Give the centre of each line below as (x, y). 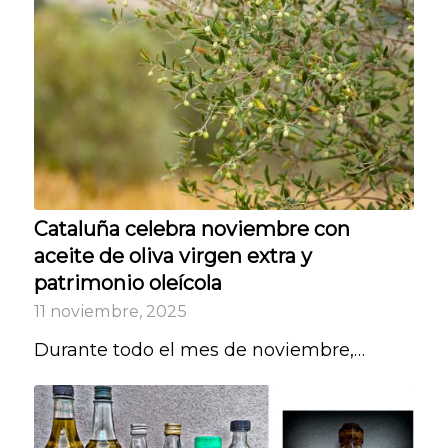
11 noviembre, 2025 (110, 311)
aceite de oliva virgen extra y (172, 256)
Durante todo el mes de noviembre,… (199, 350)
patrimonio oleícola (127, 283)
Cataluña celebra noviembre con (191, 229)
